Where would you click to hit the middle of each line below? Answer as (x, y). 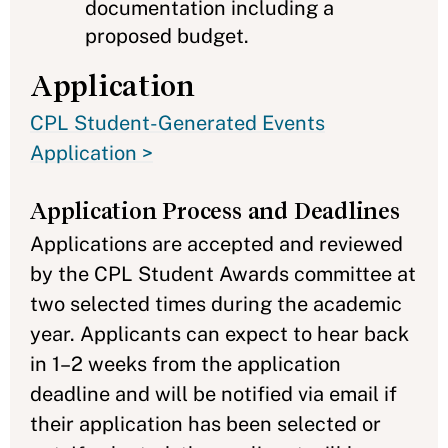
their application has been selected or (205, 423)
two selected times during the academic (216, 303)
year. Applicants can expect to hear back (219, 333)
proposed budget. (167, 35)
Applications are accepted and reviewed (216, 243)
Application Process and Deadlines (215, 210)
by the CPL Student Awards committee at (223, 273)
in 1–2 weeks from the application (185, 363)
